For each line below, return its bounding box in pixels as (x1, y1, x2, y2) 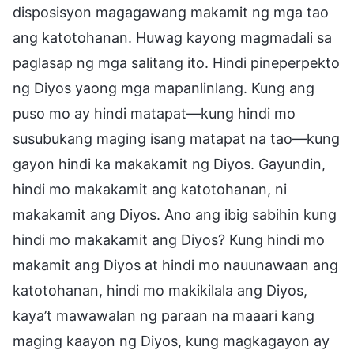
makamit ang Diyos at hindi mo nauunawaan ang (13, 256, 338, 273)
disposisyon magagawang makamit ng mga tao (13, 3, 329, 21)
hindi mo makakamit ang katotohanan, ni (13, 180, 287, 198)
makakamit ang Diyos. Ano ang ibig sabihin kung (13, 205, 337, 223)
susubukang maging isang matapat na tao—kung (13, 130, 340, 147)
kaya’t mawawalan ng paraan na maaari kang (13, 307, 314, 324)
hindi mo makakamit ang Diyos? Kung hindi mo (13, 231, 325, 248)
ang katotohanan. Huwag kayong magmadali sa (13, 28, 332, 46)
